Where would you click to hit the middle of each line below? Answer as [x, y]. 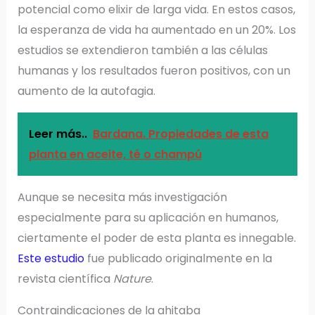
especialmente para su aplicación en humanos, [148, 217]
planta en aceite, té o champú [115, 154]
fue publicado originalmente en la [178, 258]
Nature [132, 278]
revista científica [65, 278]
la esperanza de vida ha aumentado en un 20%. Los [156, 30]
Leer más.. [58, 134]
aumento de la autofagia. [86, 91]
